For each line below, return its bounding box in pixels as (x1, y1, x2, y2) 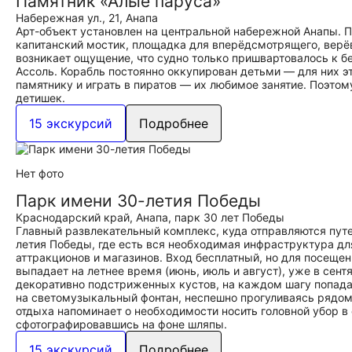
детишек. (16, 91, 65, 104)
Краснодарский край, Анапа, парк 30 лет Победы (16, 211, 284, 224)
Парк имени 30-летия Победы (16, 191, 261, 211)
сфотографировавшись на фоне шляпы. (16, 317, 227, 331)
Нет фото (16, 167, 64, 180)
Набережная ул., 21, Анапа (16, 11, 158, 24)
